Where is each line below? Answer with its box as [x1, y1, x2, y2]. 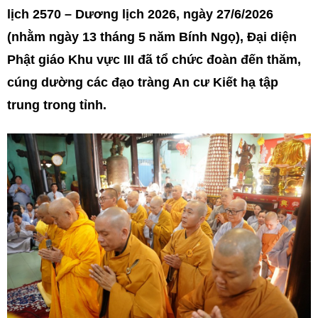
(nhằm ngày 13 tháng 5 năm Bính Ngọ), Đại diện [7, 30, 297, 44]
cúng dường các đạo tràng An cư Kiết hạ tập [7, 75, 278, 89]
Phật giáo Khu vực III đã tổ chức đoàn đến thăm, [7, 53, 301, 67]
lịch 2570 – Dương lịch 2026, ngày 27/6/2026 [7, 7, 273, 21]
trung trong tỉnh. [7, 98, 106, 112]
